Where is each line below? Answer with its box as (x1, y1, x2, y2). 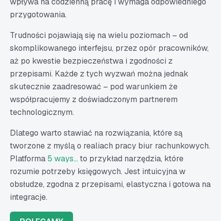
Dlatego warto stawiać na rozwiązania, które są (10, 128, 183, 138)
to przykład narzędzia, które (78, 153, 184, 164)
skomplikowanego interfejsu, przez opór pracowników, (10, 43, 209, 53)
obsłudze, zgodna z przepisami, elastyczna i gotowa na (10, 179, 211, 189)
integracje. (10, 192, 49, 202)
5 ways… (47, 153, 78, 164)
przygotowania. (10, 9, 67, 20)
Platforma (10, 153, 47, 164)
